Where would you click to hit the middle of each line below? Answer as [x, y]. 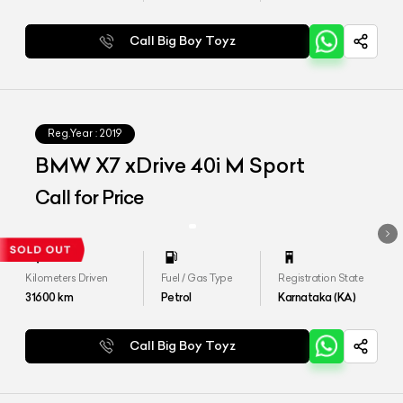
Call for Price [90, 197]
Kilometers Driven [67, 278]
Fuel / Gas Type [197, 278]
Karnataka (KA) [317, 297]
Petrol [176, 297]
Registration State [321, 278]
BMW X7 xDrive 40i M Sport [170, 166]
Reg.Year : [73, 134]
